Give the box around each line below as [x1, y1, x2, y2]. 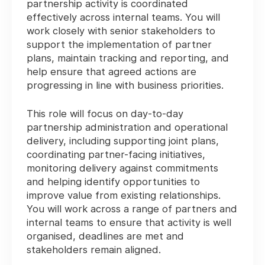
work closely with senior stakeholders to [27, 25, 215, 37]
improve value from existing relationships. [27, 189, 221, 202]
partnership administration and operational [27, 121, 228, 134]
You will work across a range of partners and [27, 203, 237, 215]
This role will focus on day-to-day [27, 108, 183, 120]
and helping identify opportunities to [27, 176, 200, 188]
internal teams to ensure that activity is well [27, 216, 231, 229]
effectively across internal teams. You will [27, 11, 220, 24]
